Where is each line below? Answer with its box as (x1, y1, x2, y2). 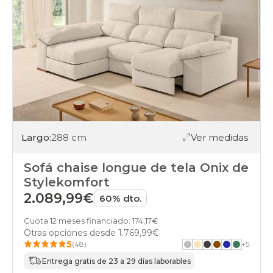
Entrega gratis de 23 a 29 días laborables (42, 256, 191, 266)
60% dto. (99, 193, 141, 205)
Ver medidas (191, 131, 248, 143)
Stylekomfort (24, 175, 110, 190)
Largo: (21, 131, 51, 143)
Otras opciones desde (24, 227, 118, 239)
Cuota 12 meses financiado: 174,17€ (24, 216, 158, 226)
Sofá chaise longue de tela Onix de (24, 160, 249, 175)
